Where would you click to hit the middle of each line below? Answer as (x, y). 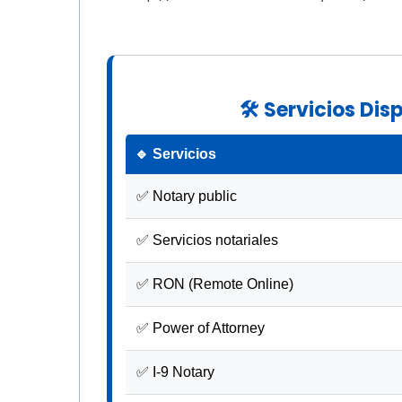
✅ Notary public (187, 196)
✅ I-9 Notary (175, 372)
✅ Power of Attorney (201, 328)
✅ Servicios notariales (207, 240)
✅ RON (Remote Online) (215, 284)
